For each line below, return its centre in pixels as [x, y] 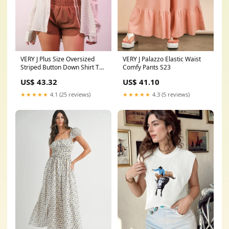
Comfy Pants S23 [147, 67]
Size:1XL [32, 75]
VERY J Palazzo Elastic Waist [162, 59]
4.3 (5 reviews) [170, 94]
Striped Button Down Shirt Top [63, 67]
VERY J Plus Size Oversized [58, 59]
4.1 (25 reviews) [70, 94]
